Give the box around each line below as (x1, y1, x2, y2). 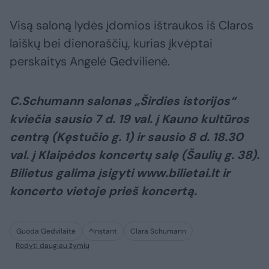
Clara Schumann (130, 226, 186, 237)
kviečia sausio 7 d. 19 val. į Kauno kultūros (10, 111, 249, 127)
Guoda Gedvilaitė (16, 226, 76, 237)
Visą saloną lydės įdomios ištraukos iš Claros (10, 17, 253, 34)
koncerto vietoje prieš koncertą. (10, 183, 197, 199)
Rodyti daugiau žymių (16, 241, 89, 251)
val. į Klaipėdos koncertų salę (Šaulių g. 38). (10, 147, 259, 163)
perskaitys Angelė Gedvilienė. (10, 53, 170, 70)
